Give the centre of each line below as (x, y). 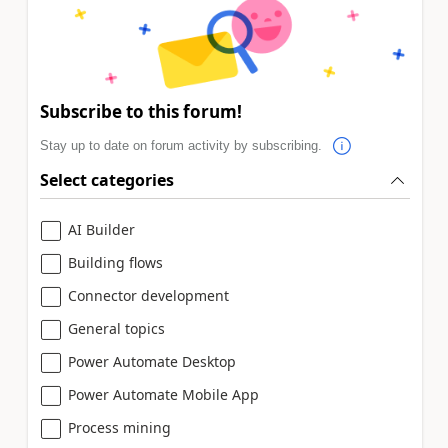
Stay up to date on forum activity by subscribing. (183, 146)
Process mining (119, 427)
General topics (116, 328)
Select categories (107, 179)
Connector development (148, 295)
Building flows (115, 262)
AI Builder (101, 229)
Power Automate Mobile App (163, 394)
